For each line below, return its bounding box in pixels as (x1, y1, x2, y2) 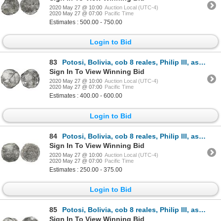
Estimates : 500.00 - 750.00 (49, 19, 122, 26)
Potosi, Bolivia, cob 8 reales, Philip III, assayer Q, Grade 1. (62, 206, 199, 214)
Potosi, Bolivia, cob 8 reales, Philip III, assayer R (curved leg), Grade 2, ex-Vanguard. (62, 58, 199, 67)
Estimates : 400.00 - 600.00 (49, 92, 122, 100)
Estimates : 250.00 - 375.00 (49, 166, 122, 173)
